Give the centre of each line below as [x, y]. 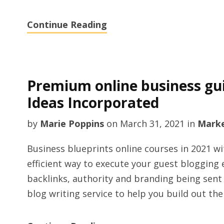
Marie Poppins [72, 123]
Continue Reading [67, 24]
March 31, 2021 [152, 123]
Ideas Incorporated [93, 102]
